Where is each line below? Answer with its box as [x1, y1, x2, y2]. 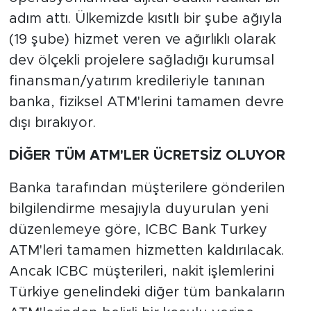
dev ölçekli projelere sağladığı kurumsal [8, 53, 274, 67]
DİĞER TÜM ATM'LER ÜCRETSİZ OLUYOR [8, 148, 285, 162]
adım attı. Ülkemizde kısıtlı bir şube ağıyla [8, 11, 283, 26]
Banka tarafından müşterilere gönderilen [8, 180, 285, 195]
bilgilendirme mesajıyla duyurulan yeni [8, 201, 269, 216]
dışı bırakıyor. [8, 115, 96, 130]
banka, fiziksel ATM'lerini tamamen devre [8, 94, 284, 109]
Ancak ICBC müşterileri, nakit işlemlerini [8, 264, 274, 278]
